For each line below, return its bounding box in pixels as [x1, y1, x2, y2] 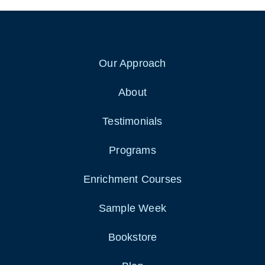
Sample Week [98, 202, 167, 215]
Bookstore [108, 231, 157, 244]
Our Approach [99, 57, 166, 70]
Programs [109, 144, 156, 157]
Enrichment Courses [83, 173, 182, 186]
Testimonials [102, 115, 163, 128]
